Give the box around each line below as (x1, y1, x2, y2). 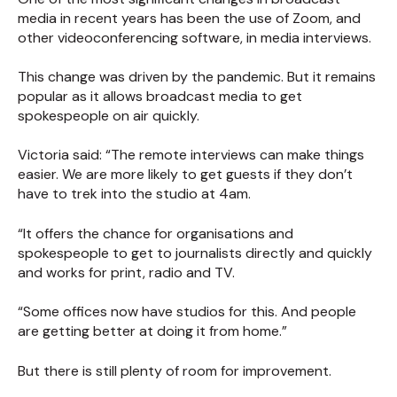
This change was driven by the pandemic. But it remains (18, 66, 376, 86)
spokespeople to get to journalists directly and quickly (18, 243, 372, 262)
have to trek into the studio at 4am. (18, 184, 251, 204)
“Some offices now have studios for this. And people (18, 302, 356, 322)
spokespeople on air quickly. (18, 105, 199, 125)
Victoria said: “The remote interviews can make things (18, 145, 364, 165)
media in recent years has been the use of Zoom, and (18, 8, 361, 27)
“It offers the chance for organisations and (18, 223, 293, 243)
